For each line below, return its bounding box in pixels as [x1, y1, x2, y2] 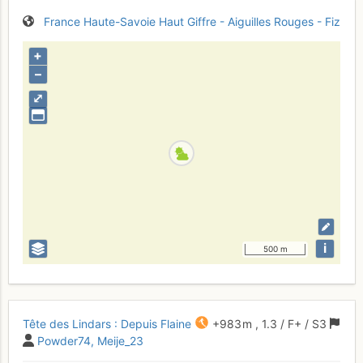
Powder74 [37, 333, 91, 348]
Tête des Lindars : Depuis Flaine [23, 316, 191, 331]
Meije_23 [97, 333, 143, 348]
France [44, 14, 80, 28]
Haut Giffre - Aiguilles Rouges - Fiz [159, 14, 340, 28]
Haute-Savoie [83, 14, 156, 28]
